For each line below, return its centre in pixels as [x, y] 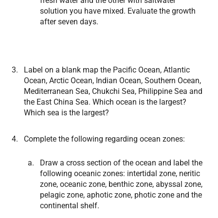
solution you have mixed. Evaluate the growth [118, 11]
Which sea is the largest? [66, 113]
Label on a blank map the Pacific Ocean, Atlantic [107, 70]
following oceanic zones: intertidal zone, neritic [120, 173]
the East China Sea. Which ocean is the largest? [105, 102]
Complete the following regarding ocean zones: [104, 139]
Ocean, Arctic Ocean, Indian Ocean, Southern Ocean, [112, 81]
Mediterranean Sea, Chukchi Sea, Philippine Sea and [113, 91]
